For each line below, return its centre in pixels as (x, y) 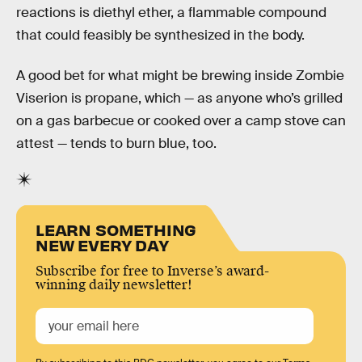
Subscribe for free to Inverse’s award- (152, 271)
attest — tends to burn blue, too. (116, 143)
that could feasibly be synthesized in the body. (160, 36)
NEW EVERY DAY (102, 244)
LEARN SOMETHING (116, 229)
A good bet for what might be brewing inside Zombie (180, 75)
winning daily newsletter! (114, 284)
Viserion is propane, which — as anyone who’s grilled (179, 98)
